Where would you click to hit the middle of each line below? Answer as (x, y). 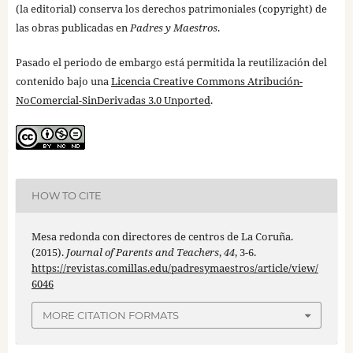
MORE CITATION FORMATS (111, 316)
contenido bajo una (63, 81)
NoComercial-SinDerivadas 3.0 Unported (113, 100)
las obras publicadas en (72, 27)
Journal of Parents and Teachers (142, 252)
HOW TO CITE (66, 196)
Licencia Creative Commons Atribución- (206, 81)
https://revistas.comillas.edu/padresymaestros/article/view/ (175, 268)
